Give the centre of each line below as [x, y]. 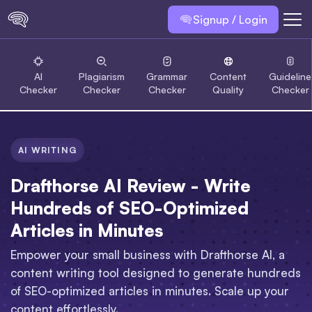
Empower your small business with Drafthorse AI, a [148, 254]
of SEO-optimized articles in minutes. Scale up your [150, 290]
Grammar [167, 76]
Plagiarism [102, 76]
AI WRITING [47, 150]
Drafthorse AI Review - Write [131, 185]
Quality [228, 89]
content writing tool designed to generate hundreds [156, 272]
